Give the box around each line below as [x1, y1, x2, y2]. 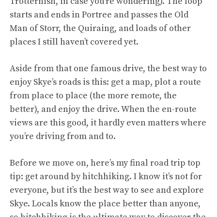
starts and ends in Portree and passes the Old [10, 9, 188, 21]
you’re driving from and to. [10, 131, 116, 142]
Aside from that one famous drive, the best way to [10, 63, 207, 75]
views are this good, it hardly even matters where [10, 117, 206, 129]
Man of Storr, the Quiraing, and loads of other [10, 23, 191, 34]
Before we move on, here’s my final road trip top [10, 157, 201, 169]
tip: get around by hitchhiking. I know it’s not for [10, 171, 202, 183]
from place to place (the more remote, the [10, 90, 177, 102]
